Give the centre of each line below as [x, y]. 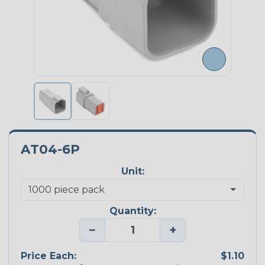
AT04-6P [50, 149]
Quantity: [132, 211]
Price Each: [49, 256]
